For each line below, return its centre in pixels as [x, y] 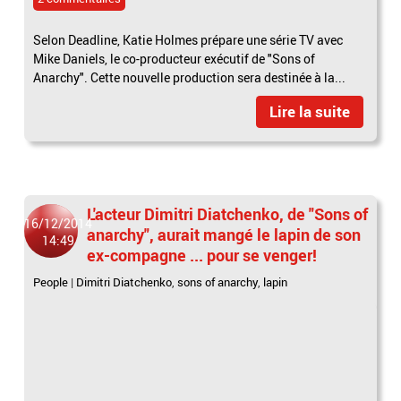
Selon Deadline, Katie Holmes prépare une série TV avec [188, 39]
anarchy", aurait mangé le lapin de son [224, 234]
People [51, 282]
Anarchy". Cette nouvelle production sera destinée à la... [190, 77]
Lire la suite [309, 111]
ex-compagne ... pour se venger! [202, 255]
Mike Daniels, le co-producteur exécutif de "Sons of [175, 58]
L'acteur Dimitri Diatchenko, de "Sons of [228, 213]
